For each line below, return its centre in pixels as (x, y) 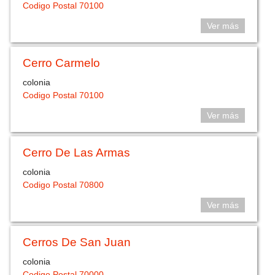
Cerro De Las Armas (77, 152)
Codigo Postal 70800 (64, 185)
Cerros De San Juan (77, 242)
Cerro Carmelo (62, 63)
